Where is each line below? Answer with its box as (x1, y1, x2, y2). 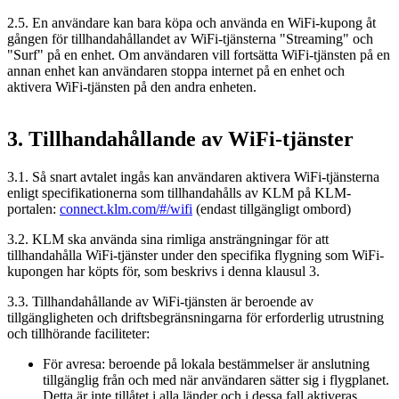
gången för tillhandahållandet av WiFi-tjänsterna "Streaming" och (7, 31, 373, 47)
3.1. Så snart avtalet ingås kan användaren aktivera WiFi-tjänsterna (7, 169, 379, 185)
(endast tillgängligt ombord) (192, 201, 351, 217)
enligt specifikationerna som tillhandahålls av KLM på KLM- (7, 185, 351, 201)
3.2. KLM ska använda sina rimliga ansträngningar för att (7, 232, 329, 248)
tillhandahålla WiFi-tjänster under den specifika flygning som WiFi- (7, 248, 384, 264)
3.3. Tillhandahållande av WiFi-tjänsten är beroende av (7, 294, 313, 310)
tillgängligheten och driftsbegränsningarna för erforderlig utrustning (7, 310, 384, 326)
